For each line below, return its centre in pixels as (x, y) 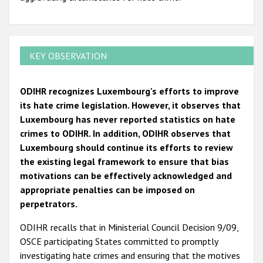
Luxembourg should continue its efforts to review (127, 147)
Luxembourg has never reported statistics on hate (128, 119)
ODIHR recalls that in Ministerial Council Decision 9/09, (129, 227)
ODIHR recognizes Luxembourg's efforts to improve (129, 91)
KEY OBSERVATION (68, 55)
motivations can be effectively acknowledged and (126, 175)
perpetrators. (49, 203)
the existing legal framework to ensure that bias (124, 161)
